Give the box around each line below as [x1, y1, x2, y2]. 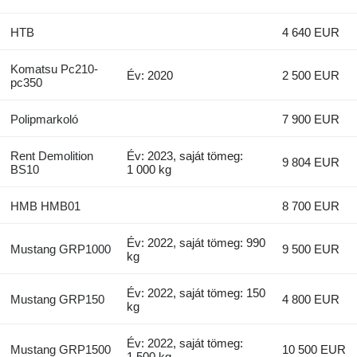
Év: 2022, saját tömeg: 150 [127, 286, 266, 300]
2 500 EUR [282, 69, 340, 83]
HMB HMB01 [10, 199, 80, 214]
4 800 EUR [282, 292, 340, 307]
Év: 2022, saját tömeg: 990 [127, 236, 266, 250]
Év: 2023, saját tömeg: [127, 149, 244, 163]
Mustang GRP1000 [10, 242, 111, 257]
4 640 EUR [282, 25, 340, 40]
